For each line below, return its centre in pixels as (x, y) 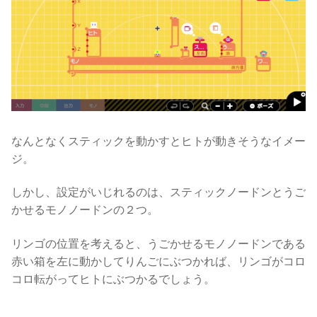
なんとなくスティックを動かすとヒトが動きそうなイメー (158, 141)
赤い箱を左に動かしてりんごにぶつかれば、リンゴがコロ (158, 261)
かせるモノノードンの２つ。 (85, 210)
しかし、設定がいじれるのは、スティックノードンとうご (158, 192)
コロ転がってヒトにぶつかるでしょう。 (113, 279)
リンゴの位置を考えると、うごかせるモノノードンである (158, 243)
